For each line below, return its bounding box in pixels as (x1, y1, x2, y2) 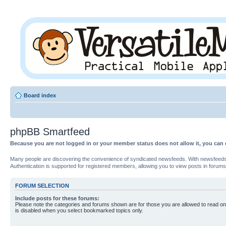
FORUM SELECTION (15, 183, 69, 189)
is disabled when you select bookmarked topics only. (15, 207, 143, 213)
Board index (24, 92, 56, 98)
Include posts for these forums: (15, 195, 99, 201)
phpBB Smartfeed (10, 126, 90, 137)
